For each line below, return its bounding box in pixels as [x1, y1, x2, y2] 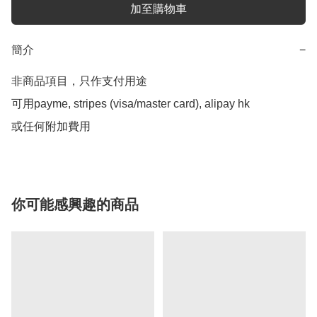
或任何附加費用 [11, 120, 91, 133]
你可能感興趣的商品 [11, 197, 139, 213]
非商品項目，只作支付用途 [11, 75, 147, 88]
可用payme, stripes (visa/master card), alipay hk [11, 98, 250, 110]
